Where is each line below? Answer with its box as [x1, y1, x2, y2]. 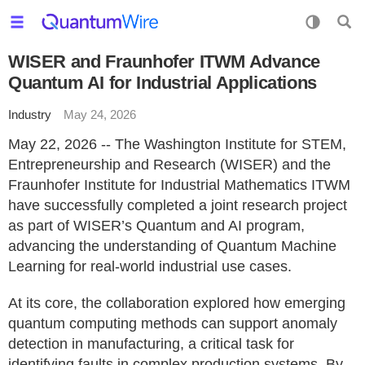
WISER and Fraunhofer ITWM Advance [8, 51, 320, 72]
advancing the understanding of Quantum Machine [8, 238, 336, 254]
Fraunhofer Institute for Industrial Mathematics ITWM [8, 177, 350, 193]
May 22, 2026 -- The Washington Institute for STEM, [8, 136, 346, 152]
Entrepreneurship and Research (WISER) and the [8, 156, 331, 173]
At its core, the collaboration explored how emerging [8, 295, 345, 311]
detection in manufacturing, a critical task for [8, 336, 294, 352]
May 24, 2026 [64, 108, 136, 121]
